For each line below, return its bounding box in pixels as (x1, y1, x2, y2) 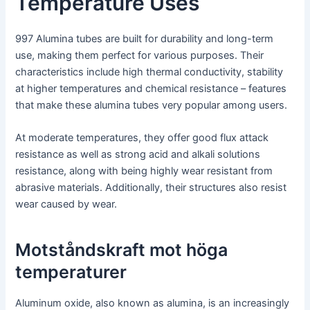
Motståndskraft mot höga (15, 239, 228, 260)
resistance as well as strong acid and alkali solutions (15, 148, 261, 161)
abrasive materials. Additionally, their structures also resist (15, 181, 287, 194)
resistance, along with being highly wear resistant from (15, 165, 273, 178)
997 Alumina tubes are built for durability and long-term (15, 32, 274, 45)
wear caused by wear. (15, 198, 118, 211)
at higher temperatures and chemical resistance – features (15, 82, 287, 95)
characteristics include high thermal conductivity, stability (15, 65, 284, 78)
